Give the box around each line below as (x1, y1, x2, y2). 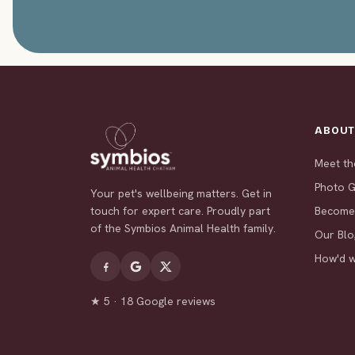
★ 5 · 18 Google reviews (90, 294, 216, 309)
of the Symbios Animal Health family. (90, 221, 276, 236)
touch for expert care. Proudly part (90, 204, 270, 219)
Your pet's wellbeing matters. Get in (90, 186, 272, 201)
